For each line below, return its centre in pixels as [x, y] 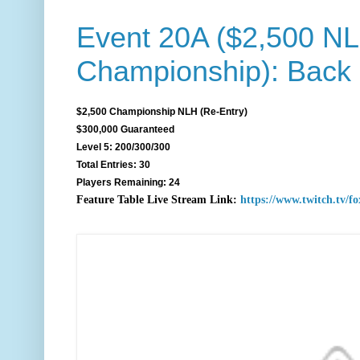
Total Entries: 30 [113, 164]
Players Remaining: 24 [128, 182]
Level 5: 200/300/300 [123, 147]
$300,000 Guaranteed [125, 129]
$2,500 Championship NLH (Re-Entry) [162, 111]
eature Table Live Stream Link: [160, 199]
